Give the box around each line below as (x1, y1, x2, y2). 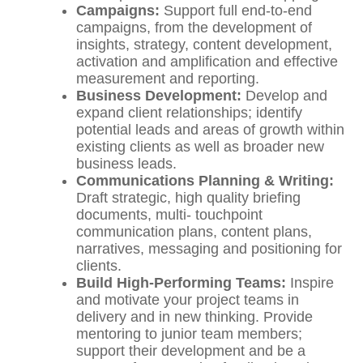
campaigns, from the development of (76, 19, 313, 36)
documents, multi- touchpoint (76, 207, 263, 224)
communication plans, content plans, (76, 224, 313, 241)
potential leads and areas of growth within (76, 122, 345, 139)
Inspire (290, 275, 335, 292)
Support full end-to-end (164, 2, 313, 19)
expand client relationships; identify (76, 105, 303, 122)
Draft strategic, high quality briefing (76, 190, 301, 207)
